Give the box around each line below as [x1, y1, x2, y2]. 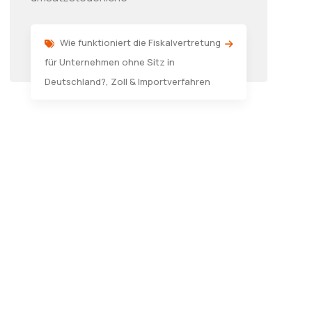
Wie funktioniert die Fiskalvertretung [60, 36, 221, 49]
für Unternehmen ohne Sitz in [45, 56, 175, 68]
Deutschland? [45, 75, 106, 88]
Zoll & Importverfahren [111, 75, 210, 88]
